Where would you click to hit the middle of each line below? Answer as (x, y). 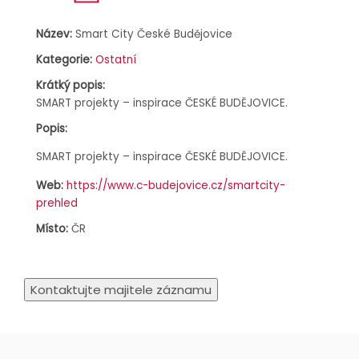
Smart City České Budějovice (154, 34)
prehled (57, 203)
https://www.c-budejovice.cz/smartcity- (176, 185)
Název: (54, 34)
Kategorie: (64, 59)
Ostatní (116, 59)
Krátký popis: (71, 85)
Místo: (52, 228)
